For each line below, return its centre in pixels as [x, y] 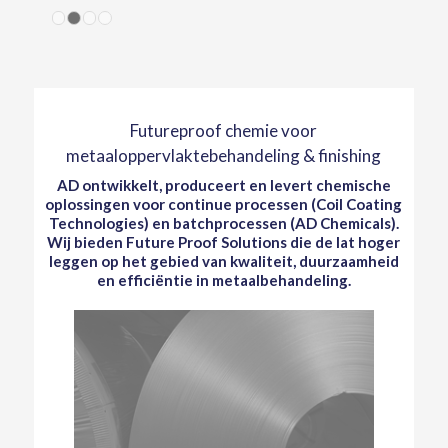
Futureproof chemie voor [224, 130]
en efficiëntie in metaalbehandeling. [223, 280]
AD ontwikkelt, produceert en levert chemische [223, 185]
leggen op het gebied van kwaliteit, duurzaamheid [223, 261]
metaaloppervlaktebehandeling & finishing [224, 155]
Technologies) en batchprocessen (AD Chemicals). [223, 223]
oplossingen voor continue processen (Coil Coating [224, 204]
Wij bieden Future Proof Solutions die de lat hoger [224, 242]
